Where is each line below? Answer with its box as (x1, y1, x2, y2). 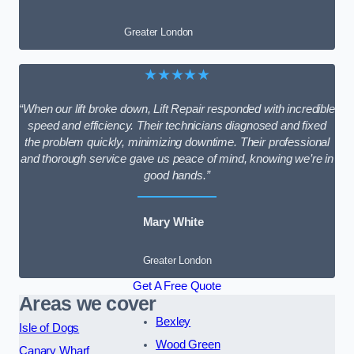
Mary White (142, 216, 205, 229)
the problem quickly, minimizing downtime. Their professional (24, 136, 330, 149)
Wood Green (156, 337, 220, 351)
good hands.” (144, 169, 210, 183)
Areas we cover (19, 292, 156, 314)
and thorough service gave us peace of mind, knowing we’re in (20, 153, 334, 166)
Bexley (156, 314, 191, 328)
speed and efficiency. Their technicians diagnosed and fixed (28, 119, 326, 133)
